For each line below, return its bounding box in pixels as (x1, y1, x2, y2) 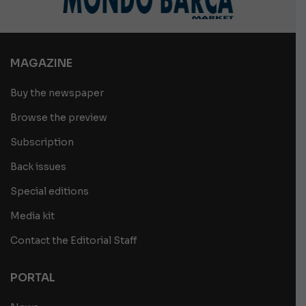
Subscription (10, 135, 74, 148)
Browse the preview (10, 111, 107, 124)
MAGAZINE (10, 55, 72, 70)
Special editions (10, 184, 89, 197)
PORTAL (10, 270, 55, 285)
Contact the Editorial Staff (10, 234, 137, 247)
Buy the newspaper (10, 86, 104, 99)
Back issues (10, 160, 66, 173)
